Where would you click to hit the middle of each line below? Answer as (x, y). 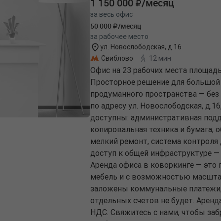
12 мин (160, 58)
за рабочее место (119, 37)
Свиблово (117, 58)
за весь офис (111, 15)
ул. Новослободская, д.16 (141, 47)
